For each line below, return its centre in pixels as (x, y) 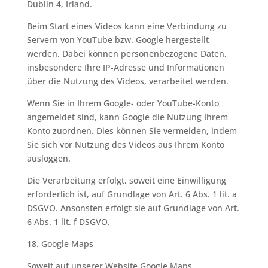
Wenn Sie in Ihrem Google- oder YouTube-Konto (123, 103)
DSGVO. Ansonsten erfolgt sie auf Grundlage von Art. (133, 208)
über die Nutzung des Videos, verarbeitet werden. (127, 81)
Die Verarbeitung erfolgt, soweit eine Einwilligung (126, 180)
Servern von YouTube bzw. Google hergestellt (118, 40)
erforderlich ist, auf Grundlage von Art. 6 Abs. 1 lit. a (132, 194)
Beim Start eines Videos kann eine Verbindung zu (127, 26)
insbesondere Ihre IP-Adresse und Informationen (125, 67)
